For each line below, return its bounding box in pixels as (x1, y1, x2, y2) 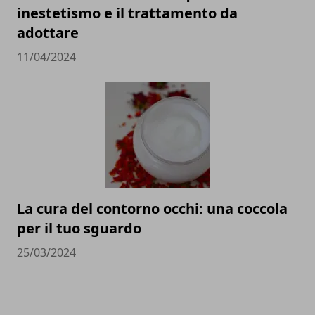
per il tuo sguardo (17, 218, 141, 238)
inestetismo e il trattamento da (17, 3, 238, 22)
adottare (17, 22, 79, 42)
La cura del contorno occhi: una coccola (17, 198, 288, 218)
